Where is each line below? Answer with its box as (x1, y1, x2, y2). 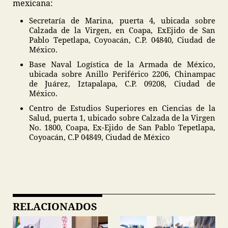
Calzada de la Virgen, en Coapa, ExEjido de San (29, 25, 215, 35)
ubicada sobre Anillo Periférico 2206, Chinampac (29, 69, 215, 79)
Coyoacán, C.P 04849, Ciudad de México (29, 132, 170, 142)
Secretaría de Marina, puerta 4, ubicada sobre (29, 15, 215, 25)
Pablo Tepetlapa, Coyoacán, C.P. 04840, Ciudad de (29, 35, 215, 45)
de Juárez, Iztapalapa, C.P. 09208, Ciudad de (29, 78, 215, 89)
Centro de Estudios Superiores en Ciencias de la (29, 103, 215, 113)
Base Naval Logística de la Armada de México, (29, 59, 215, 69)
